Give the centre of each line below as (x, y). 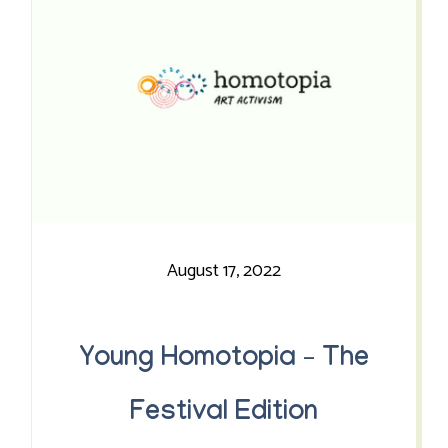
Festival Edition (223, 415)
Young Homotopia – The (223, 361)
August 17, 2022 (223, 271)
